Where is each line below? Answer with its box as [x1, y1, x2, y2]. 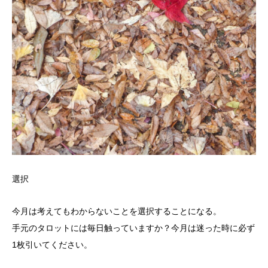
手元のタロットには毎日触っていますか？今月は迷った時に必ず [12, 223, 255, 233]
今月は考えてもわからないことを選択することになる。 [12, 206, 221, 217]
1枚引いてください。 [12, 240, 92, 250]
